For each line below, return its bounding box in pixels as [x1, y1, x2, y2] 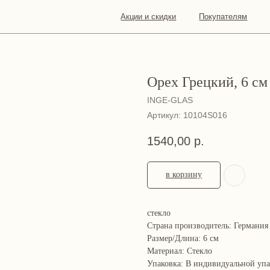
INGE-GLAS [147, 95, 193, 105]
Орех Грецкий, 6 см [147, 74, 268, 90]
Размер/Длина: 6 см [147, 234, 219, 243]
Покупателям [148, 10, 192, 19]
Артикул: [147, 110, 183, 120]
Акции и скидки [78, 10, 129, 19]
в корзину [166, 170, 202, 180]
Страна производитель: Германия [147, 221, 268, 231]
